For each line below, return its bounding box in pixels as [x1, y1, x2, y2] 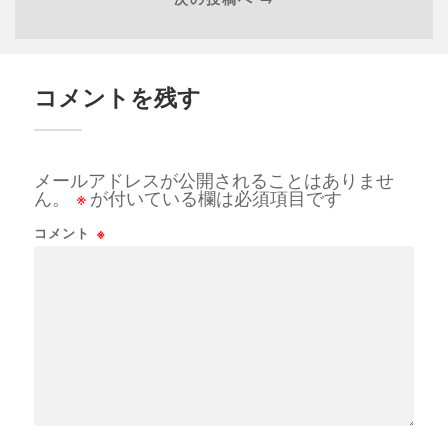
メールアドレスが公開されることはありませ [33, 169, 394, 192]
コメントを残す [33, 84, 201, 112]
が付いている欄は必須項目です [86, 187, 342, 210]
